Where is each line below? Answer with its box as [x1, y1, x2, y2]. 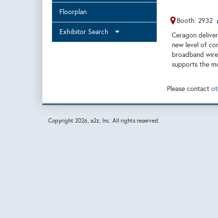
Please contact [166, 85, 211, 93]
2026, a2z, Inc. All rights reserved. [75, 117, 160, 124]
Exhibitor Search [59, 28, 114, 36]
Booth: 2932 [176, 17, 213, 25]
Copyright [48, 117, 75, 124]
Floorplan [59, 8, 87, 16]
